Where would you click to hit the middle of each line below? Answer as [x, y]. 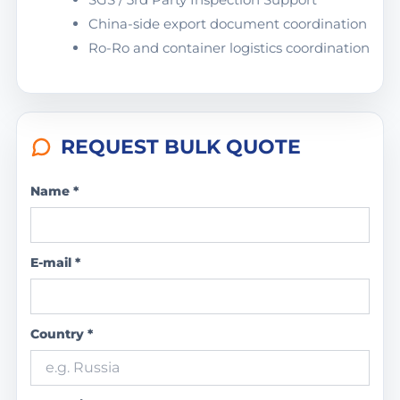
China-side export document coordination [227, 23]
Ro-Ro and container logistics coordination [229, 47]
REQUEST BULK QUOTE [180, 146]
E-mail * [55, 262]
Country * [61, 333]
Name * [54, 191]
